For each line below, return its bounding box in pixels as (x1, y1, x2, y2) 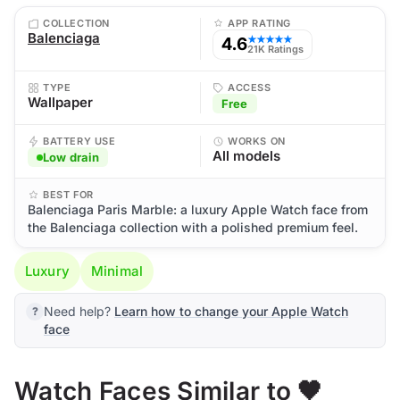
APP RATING (228, 17, 291, 29)
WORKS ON (228, 135, 286, 147)
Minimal (90, 262, 143, 279)
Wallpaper (28, 94, 93, 111)
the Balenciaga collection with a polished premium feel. (28, 220, 358, 235)
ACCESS (228, 81, 271, 94)
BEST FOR (43, 188, 94, 201)
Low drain (43, 150, 100, 164)
